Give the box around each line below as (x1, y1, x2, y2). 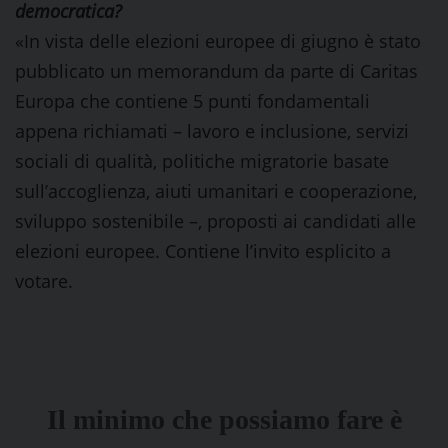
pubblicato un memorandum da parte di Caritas (15, 59, 418, 83)
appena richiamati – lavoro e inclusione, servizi (15, 119, 409, 143)
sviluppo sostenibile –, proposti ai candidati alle (15, 209, 416, 233)
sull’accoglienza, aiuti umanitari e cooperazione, (15, 179, 417, 203)
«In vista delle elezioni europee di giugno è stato (15, 29, 421, 53)
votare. (15, 269, 73, 293)
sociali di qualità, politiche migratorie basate (15, 149, 389, 173)
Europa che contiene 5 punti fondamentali (15, 89, 370, 113)
